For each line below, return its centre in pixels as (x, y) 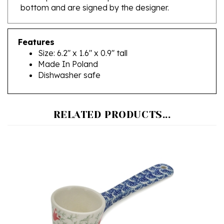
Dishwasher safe (69, 60)
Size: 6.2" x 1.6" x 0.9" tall (83, 38)
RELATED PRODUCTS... (112, 100)
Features (36, 27)
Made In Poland (68, 49)
